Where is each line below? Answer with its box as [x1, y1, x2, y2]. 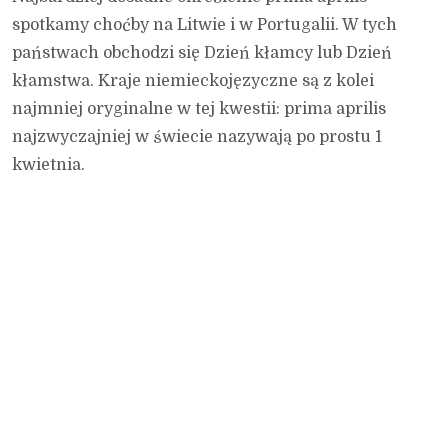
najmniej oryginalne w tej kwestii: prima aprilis [12, 100, 386, 119]
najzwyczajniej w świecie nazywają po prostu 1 [12, 128, 382, 147]
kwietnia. [12, 156, 85, 175]
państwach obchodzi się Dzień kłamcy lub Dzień [12, 44, 392, 63]
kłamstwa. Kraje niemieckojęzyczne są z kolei [12, 72, 374, 91]
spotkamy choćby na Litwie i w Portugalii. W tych [12, 16, 397, 35]
